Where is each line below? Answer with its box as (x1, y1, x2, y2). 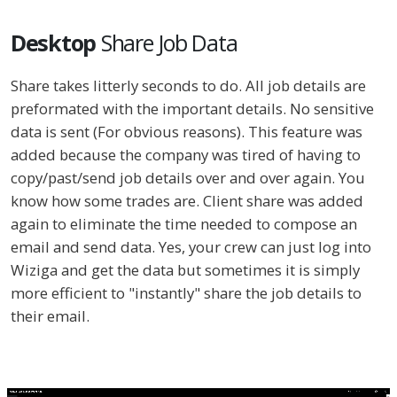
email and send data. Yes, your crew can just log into (11, 237, 371, 258)
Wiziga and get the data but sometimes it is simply (11, 260, 360, 281)
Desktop (11, 27, 97, 58)
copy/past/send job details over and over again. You (11, 167, 365, 189)
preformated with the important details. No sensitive (11, 98, 374, 120)
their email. (11, 306, 90, 327)
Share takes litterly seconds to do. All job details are (11, 75, 366, 97)
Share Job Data (96, 27, 237, 58)
